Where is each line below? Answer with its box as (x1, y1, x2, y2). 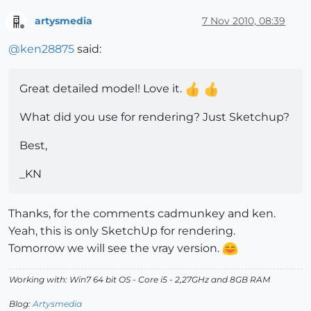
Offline (22, 26, 49, 37)
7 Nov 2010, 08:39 (202, 14, 285, 27)
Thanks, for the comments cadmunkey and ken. (8, 206, 276, 220)
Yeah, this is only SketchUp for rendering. (8, 224, 235, 237)
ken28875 (20, 42, 74, 56)
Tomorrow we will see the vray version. (8, 241, 222, 255)
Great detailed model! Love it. (19, 81, 185, 95)
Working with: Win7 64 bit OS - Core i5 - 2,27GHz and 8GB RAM (9, 274, 270, 285)
